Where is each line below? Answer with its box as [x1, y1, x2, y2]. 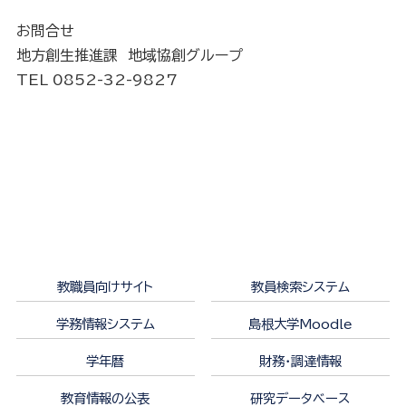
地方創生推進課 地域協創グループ [15, 48, 243, 63]
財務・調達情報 [258, 353, 342, 368]
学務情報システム [55, 316, 155, 331]
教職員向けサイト [57, 279, 154, 294]
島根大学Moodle [247, 316, 353, 331]
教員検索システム [250, 279, 350, 294]
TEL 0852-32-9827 [15, 72, 178, 88]
